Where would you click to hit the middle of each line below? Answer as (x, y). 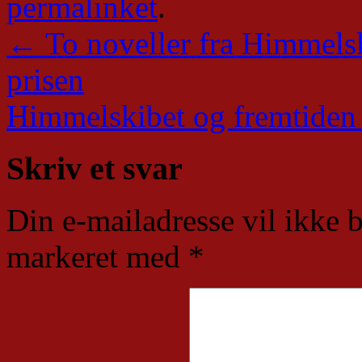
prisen (45, 79)
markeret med (97, 257)
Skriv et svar (95, 168)
